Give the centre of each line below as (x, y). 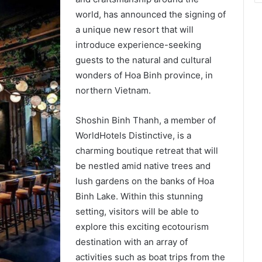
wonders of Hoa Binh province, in (144, 75)
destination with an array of (131, 242)
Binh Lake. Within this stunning (139, 196)
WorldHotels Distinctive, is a (133, 135)
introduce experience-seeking (138, 45)
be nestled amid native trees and (143, 166)
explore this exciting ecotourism (142, 227)
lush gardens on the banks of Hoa (144, 181)
